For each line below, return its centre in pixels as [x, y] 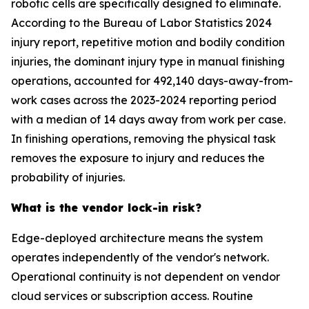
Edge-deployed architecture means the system [137, 238]
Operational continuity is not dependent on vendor [146, 277]
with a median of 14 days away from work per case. [148, 119]
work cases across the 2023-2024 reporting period [144, 100]
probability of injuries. [68, 177]
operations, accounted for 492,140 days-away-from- [152, 81]
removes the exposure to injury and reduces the [138, 158]
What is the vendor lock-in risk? [106, 208]
